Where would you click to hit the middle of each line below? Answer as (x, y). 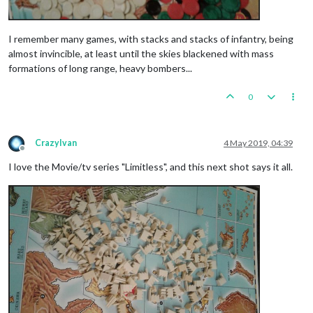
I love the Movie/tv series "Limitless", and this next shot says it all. (151, 167)
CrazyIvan (56, 143)
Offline (35, 154)
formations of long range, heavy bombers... (100, 68)
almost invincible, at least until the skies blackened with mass (141, 54)
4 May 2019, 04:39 (258, 143)
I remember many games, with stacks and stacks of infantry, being (151, 39)
